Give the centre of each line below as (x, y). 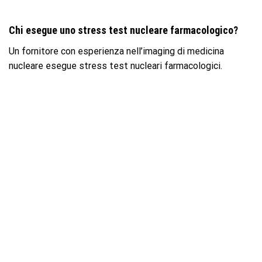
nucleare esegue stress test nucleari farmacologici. (116, 66)
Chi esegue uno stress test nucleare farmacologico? (123, 30)
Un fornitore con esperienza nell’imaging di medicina (116, 51)
